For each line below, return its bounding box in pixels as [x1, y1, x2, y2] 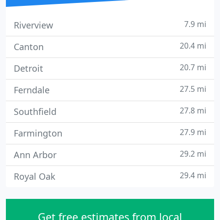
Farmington [14, 127, 62, 139]
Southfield [14, 106, 56, 117]
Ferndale [14, 84, 50, 96]
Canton [14, 41, 44, 53]
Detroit [14, 62, 43, 74]
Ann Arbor [14, 149, 56, 161]
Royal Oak [14, 170, 55, 182]
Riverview [14, 19, 53, 31]
